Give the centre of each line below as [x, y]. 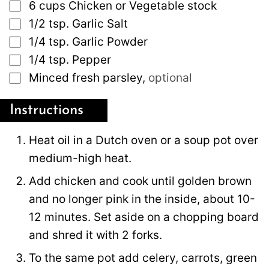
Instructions [47, 110]
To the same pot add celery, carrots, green [143, 258]
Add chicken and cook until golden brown [140, 181]
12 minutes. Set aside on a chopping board [144, 217]
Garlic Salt [100, 23]
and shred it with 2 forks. [95, 235]
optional [170, 77]
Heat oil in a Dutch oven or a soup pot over [144, 140]
